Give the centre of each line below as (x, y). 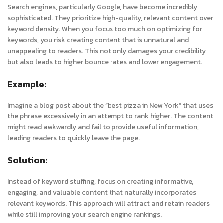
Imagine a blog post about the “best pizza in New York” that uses (110, 105)
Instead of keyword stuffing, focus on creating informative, (100, 181)
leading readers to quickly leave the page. (74, 138)
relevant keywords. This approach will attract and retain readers (109, 203)
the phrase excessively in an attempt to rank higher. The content (110, 116)
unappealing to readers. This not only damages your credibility (107, 51)
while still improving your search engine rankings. (85, 214)
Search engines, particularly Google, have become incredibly (102, 7)
